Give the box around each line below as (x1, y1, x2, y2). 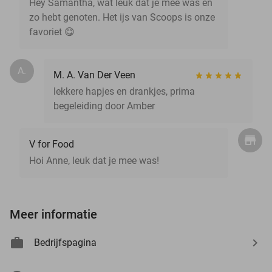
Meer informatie (10, 206, 97, 222)
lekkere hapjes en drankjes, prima (53, 85, 195, 97)
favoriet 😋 (29, 25, 75, 38)
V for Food (29, 138, 74, 150)
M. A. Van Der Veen (53, 69, 135, 81)
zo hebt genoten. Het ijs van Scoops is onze (29, 11, 215, 23)
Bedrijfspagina (34, 236, 97, 248)
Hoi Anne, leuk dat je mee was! (29, 154, 159, 166)
